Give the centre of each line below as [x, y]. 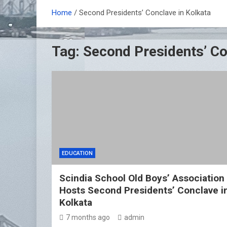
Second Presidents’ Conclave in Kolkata [145, 12]
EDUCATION [77, 154]
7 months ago [88, 218]
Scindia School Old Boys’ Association [142, 178]
